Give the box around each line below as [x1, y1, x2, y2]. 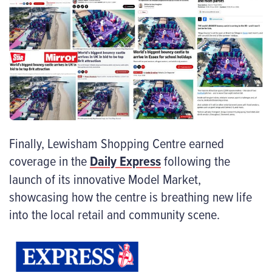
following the [161, 151, 230, 170]
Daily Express [90, 151, 161, 171]
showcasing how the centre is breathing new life [9, 186, 252, 206]
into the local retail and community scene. [9, 204, 220, 223]
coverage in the [9, 151, 90, 170]
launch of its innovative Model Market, [9, 169, 201, 188]
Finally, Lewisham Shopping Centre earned [9, 133, 224, 152]
